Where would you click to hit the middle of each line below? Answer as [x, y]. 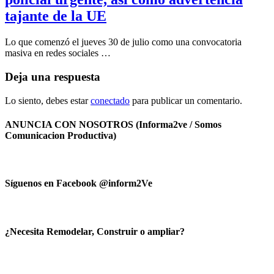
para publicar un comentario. [186, 100]
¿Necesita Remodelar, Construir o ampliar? [95, 231]
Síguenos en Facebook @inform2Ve [79, 183]
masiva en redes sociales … [58, 53]
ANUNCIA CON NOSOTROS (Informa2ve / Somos [113, 124]
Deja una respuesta [53, 76]
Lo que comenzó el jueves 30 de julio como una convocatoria [123, 42]
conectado [110, 100]
